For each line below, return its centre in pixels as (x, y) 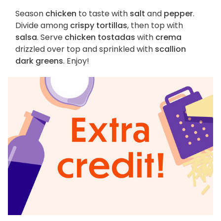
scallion (170, 49)
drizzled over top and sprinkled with (85, 49)
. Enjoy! (77, 61)
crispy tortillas (99, 26)
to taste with (103, 14)
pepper (178, 14)
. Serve (51, 37)
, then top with (155, 26)
